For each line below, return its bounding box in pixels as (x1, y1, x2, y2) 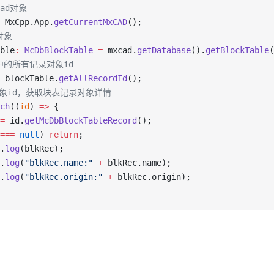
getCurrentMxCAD (54, 17, 127, 27)
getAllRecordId (59, 73, 127, 83)
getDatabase (137, 45, 191, 55)
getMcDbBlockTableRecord (24, 116, 137, 125)
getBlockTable (206, 45, 269, 55)
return (49, 130, 78, 139)
